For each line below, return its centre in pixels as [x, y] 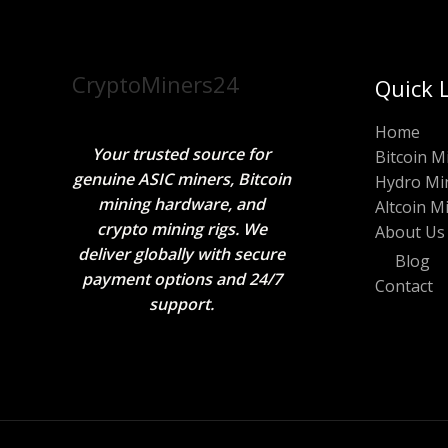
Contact [403, 286]
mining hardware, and [182, 203]
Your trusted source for [182, 153]
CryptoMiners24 [155, 83]
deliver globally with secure [182, 253]
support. [182, 303]
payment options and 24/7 [181, 278]
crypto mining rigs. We [181, 228]
